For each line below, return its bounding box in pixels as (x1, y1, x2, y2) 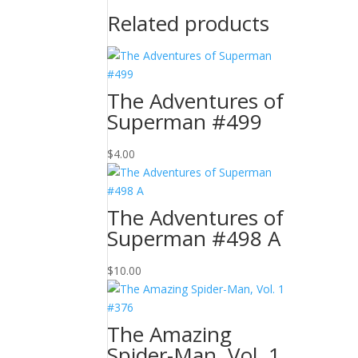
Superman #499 (107, 107, 263, 136)
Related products (107, 9, 270, 38)
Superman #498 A (107, 224, 281, 253)
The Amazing (107, 320, 233, 348)
